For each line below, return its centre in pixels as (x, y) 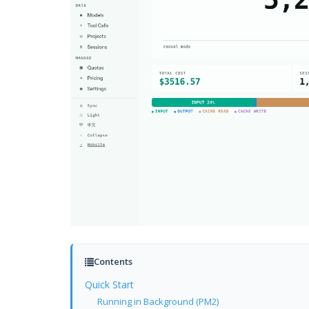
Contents (113, 261)
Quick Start (109, 284)
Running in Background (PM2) (158, 301)
